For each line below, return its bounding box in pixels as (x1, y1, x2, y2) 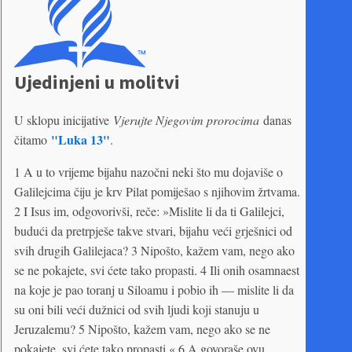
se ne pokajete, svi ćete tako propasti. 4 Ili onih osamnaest (14, 261, 299, 278)
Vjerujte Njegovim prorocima (113, 111, 259, 128)
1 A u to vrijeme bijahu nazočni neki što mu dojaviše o (14, 163, 283, 180)
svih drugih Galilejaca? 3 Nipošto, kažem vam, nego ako (14, 241, 295, 258)
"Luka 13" (51, 130, 110, 148)
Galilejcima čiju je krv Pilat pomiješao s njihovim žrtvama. (14, 182, 300, 200)
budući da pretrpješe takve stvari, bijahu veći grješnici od (14, 222, 292, 239)
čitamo (14, 130, 51, 148)
